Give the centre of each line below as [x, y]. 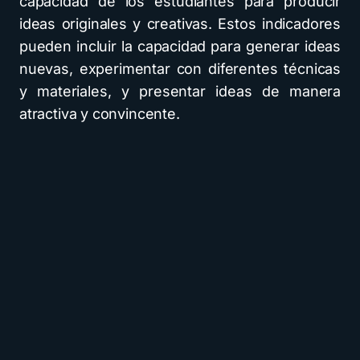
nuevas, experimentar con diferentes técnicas [180, 69]
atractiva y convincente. [100, 114]
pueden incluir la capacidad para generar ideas [180, 46]
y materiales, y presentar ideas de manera [180, 91]
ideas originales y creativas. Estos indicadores [180, 24]
